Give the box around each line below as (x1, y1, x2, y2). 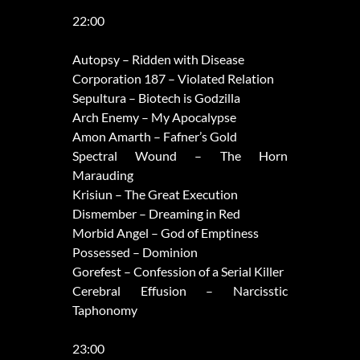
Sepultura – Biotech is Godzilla (72, 90, 240, 106)
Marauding (72, 167, 133, 183)
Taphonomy (72, 302, 137, 318)
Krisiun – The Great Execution (72, 186, 238, 202)
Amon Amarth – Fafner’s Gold (72, 129, 237, 145)
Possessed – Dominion (72, 244, 198, 260)
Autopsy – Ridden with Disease (72, 51, 244, 67)
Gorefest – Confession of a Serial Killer (72, 264, 284, 280)
